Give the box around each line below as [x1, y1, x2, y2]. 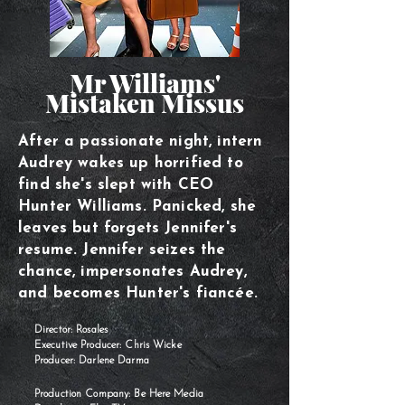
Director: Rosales [34, 325, 108, 335]
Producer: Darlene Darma [34, 355, 149, 366]
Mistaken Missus [45, 86, 244, 119]
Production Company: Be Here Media [34, 389, 203, 400]
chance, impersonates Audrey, [18, 264, 247, 279]
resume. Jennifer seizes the [18, 242, 226, 258]
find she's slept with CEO [18, 177, 214, 193]
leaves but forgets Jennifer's [18, 221, 237, 236]
